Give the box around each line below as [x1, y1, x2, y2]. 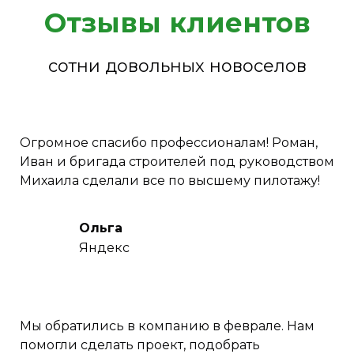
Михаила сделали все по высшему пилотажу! [20, 173, 320, 189]
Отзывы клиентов [43, 6, 311, 40]
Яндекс [79, 239, 130, 255]
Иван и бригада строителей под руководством [20, 154, 334, 170]
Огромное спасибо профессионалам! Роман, [20, 135, 318, 151]
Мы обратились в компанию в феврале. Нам [20, 318, 314, 334]
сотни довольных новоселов [47, 55, 307, 77]
